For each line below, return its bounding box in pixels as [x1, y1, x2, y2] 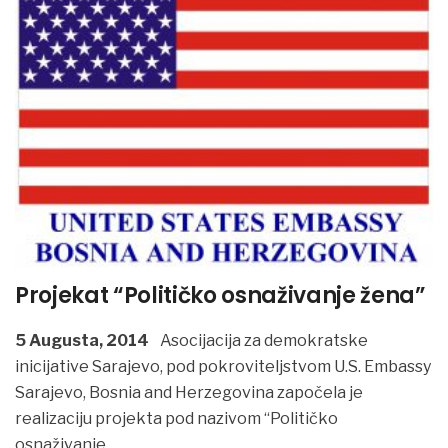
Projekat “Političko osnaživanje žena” [15, 280, 426, 312]
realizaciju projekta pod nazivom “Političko [15, 409, 338, 429]
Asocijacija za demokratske [157, 331, 368, 351]
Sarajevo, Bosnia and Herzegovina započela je [15, 383, 363, 403]
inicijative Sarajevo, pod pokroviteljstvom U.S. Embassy [15, 357, 431, 377]
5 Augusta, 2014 [15, 331, 149, 351]
